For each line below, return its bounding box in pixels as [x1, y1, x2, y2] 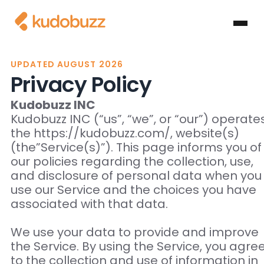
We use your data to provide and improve [10, 224, 259, 241]
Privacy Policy [10, 70, 151, 100]
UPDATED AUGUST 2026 [10, 58, 124, 71]
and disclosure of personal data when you [10, 167, 262, 184]
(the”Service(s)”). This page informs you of [10, 139, 262, 156]
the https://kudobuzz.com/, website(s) [10, 125, 239, 142]
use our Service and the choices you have [10, 181, 256, 199]
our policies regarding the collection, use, [10, 153, 253, 170]
